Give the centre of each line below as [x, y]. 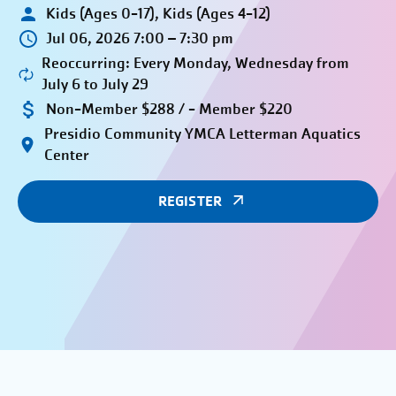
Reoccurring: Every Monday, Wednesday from [196, 63]
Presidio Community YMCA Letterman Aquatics [202, 134]
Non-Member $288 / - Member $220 [169, 109]
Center [66, 155]
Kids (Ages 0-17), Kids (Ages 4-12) [158, 14]
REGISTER [190, 201]
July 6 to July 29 [95, 84]
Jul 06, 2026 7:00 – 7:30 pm [140, 38]
